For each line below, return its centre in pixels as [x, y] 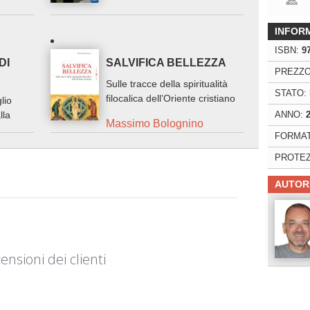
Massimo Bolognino [155, 123]
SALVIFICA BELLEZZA [166, 62]
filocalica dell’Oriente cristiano [171, 98]
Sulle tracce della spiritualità [167, 83]
